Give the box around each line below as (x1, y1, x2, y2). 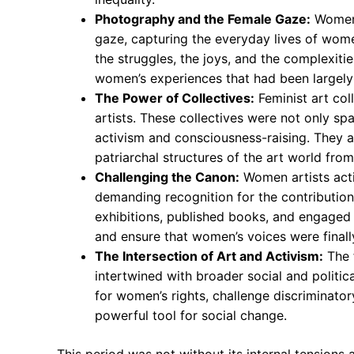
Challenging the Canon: (95, 169, 239, 185)
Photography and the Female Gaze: (95, 11, 311, 27)
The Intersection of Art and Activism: (95, 248, 323, 264)
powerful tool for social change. (95, 307, 287, 323)
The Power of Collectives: (95, 90, 254, 106)
